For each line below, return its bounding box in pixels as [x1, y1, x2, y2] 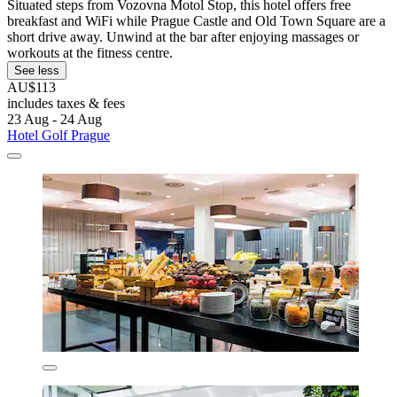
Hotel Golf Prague [7, 127, 110, 143]
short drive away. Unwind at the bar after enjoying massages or [7, 28, 359, 44]
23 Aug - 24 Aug [7, 111, 102, 127]
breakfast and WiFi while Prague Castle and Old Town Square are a [7, 12, 385, 28]
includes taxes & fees [7, 95, 125, 111]
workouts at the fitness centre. [7, 44, 173, 60]
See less [14, 63, 59, 77]
